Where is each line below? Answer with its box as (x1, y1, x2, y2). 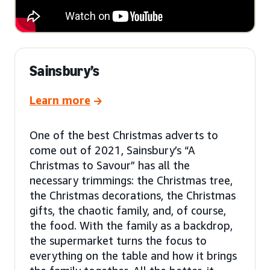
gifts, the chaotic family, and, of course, (30, 203, 226, 217)
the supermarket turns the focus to (30, 233, 207, 247)
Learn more (30, 93, 90, 107)
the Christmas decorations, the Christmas (30, 188, 236, 202)
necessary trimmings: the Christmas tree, (30, 173, 233, 187)
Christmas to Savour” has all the (30, 158, 190, 172)
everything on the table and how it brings (30, 248, 237, 262)
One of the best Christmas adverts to (30, 128, 218, 142)
